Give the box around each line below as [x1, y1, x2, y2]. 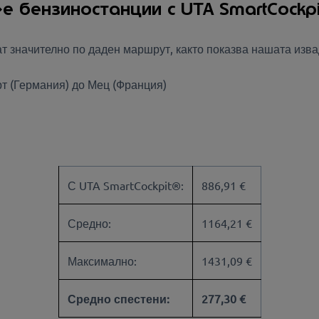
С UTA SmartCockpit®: [67, 178, 184, 193]
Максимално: [67, 253, 142, 268]
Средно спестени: [67, 291, 169, 306]
